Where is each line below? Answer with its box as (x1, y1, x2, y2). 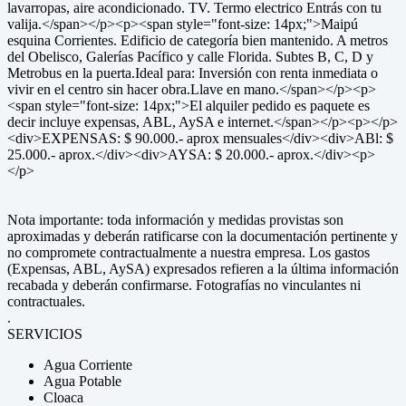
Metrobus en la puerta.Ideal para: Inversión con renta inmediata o (7, 65, 378, 81)
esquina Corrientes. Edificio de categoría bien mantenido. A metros (7, 33, 388, 48)
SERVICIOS (7, 326, 82, 342)
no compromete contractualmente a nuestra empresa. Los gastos (7, 245, 370, 260)
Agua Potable (43, 373, 121, 389)
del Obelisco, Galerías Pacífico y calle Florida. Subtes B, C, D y (7, 49, 373, 64)
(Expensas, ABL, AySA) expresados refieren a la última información (7, 261, 399, 276)
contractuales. (7, 294, 85, 309)
